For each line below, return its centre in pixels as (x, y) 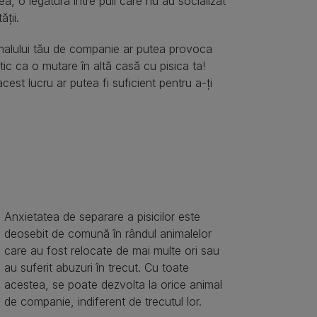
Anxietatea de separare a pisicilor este (102, 216)
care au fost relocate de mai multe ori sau (111, 250)
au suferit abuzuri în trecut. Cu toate (96, 267)
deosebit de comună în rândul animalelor (108, 233)
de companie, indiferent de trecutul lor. (103, 301)
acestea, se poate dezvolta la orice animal (113, 284)
